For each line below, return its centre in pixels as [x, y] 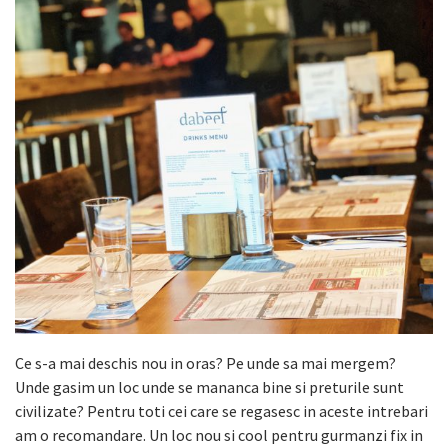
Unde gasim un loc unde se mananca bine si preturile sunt [209, 386]
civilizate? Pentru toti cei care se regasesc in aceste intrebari [221, 410]
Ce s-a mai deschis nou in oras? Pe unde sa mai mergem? [205, 362]
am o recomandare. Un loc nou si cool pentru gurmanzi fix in [219, 434]
